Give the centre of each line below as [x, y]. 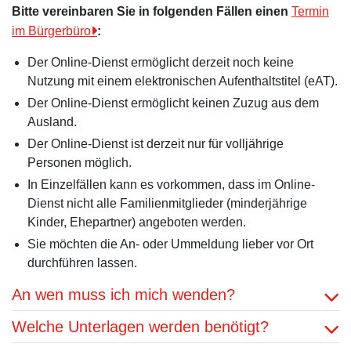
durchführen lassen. [82, 263]
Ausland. [52, 122]
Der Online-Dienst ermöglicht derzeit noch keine [161, 62]
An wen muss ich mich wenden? [123, 295]
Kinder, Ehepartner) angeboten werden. [137, 222]
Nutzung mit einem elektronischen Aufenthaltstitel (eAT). [183, 81]
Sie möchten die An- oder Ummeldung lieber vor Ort [170, 244]
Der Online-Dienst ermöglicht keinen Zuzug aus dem [173, 103]
